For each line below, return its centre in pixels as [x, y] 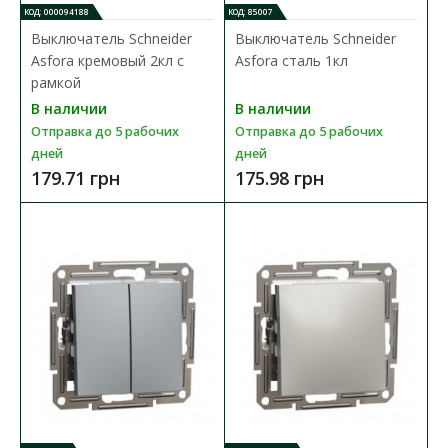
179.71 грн [75, 177]
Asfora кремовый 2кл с [107, 60]
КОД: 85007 [250, 11]
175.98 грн [279, 177]
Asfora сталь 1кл [291, 60]
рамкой [56, 82]
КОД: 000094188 [56, 11]
